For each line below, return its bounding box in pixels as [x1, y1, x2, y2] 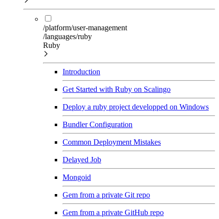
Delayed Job [63, 155, 101, 164]
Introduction [63, 67, 100, 76]
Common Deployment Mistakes [63, 137, 161, 146]
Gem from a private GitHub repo [63, 208, 164, 217]
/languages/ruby [43, 32, 92, 41]
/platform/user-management [43, 23, 127, 32]
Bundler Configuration [63, 120, 132, 129]
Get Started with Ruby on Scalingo [63, 85, 171, 93]
